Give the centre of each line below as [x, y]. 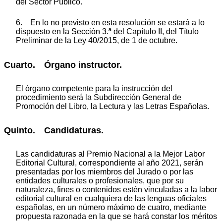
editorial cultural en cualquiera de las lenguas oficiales [111, 198]
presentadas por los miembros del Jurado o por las [105, 171]
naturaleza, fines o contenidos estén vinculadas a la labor [116, 189]
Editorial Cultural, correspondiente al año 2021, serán [110, 163]
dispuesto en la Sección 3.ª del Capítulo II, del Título [107, 32]
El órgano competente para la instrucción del [94, 88]
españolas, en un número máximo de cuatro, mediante [111, 207]
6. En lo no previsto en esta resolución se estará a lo [110, 23]
